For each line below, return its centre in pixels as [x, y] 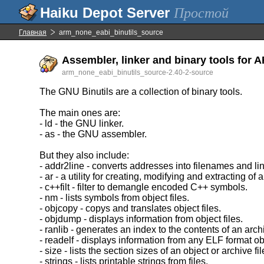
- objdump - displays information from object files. [141, 219]
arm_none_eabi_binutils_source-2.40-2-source [138, 72]
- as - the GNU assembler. [93, 134]
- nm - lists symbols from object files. [115, 198]
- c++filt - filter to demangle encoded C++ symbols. [144, 187]
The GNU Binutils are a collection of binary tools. [141, 92]
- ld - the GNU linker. [82, 123]
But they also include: [85, 155]
